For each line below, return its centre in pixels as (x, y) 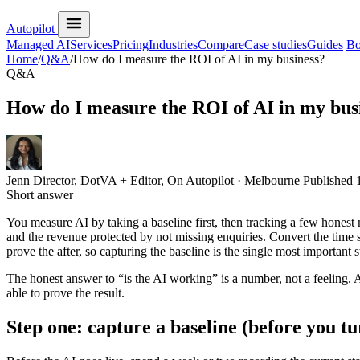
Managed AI (38, 45)
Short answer (40, 194)
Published (329, 180)
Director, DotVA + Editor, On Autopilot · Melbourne (166, 180)
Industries (173, 45)
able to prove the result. (65, 292)
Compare (221, 45)
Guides (325, 45)
